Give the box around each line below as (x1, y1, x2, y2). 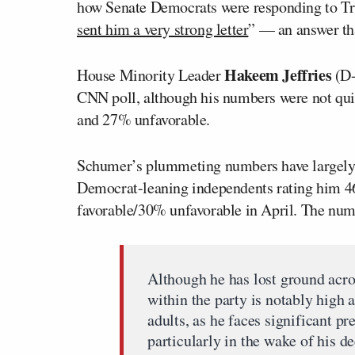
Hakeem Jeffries (224, 63, 332, 86)
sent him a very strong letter (77, 18, 249, 40)
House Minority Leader (77, 64, 225, 86)
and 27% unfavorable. (77, 109, 211, 130)
